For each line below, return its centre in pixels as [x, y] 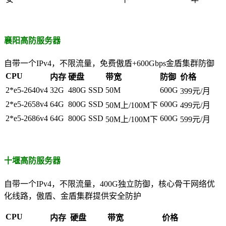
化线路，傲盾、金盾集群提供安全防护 [73, 196]
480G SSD [86, 90]
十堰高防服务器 [32, 161]
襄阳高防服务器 [32, 40]
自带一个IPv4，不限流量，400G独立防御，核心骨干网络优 [109, 184]
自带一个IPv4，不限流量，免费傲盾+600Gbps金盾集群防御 [109, 64]
